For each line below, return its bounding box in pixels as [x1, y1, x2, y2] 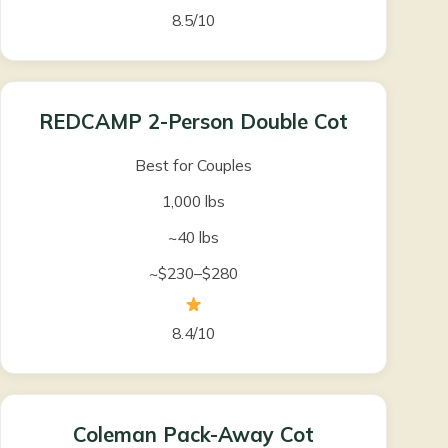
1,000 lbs [162, 191, 225, 212]
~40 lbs [168, 227, 219, 248]
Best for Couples [135, 155, 252, 176]
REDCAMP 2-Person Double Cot [39, 109, 348, 135]
